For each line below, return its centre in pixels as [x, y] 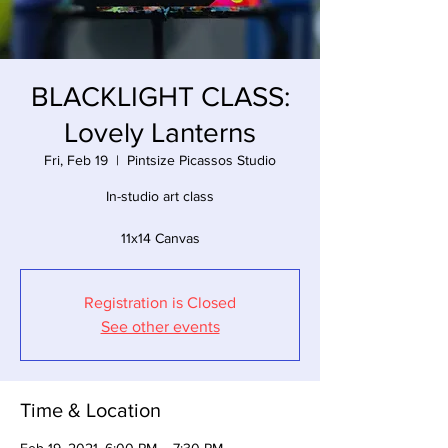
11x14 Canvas [160, 238]
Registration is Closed [160, 302]
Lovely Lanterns [160, 132]
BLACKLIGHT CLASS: [160, 96]
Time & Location [90, 410]
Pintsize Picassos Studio [201, 160]
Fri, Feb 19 [76, 160]
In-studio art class [160, 196]
